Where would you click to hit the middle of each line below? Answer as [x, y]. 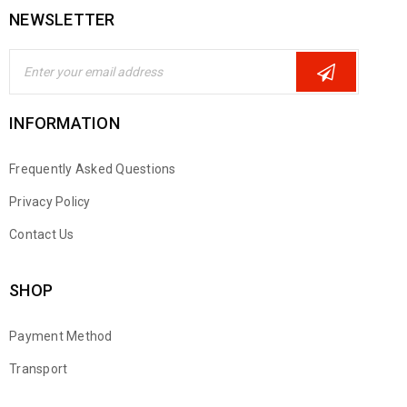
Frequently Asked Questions [93, 169]
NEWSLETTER [62, 20]
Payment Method [61, 336]
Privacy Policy [50, 202]
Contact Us [42, 234]
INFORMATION [65, 123]
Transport [39, 369]
